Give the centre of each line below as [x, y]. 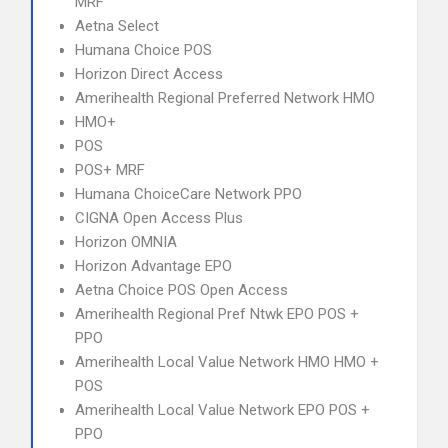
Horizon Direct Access [149, 74]
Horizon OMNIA [126, 242]
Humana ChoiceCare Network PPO [188, 194]
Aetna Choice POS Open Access [181, 290]
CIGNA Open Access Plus [159, 218]
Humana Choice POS [143, 50]
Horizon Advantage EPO [153, 266]
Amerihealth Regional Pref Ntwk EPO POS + [217, 314]
